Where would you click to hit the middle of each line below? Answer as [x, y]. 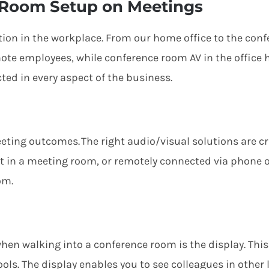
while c [93, 58]
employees [44, 58]
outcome [50, 141]
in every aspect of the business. [96, 78]
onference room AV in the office [186, 58]
